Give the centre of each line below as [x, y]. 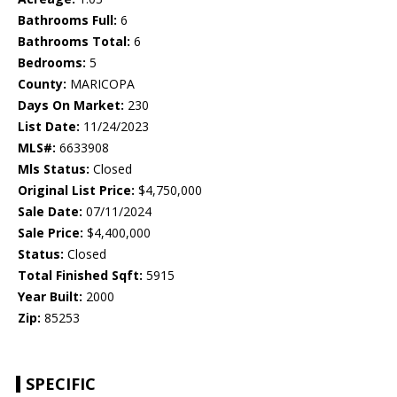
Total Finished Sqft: [80, 276]
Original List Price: [76, 191]
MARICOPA [101, 84]
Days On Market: [71, 105]
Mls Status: [54, 169]
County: [42, 84]
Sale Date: [50, 212]
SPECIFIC [61, 384]
